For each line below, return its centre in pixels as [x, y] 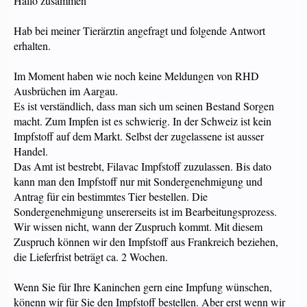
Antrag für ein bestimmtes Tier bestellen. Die [111, 196]
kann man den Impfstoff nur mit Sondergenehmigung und [138, 181]
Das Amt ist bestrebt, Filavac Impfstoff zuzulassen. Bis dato [143, 166]
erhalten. [32, 46]
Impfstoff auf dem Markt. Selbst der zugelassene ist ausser [139, 136]
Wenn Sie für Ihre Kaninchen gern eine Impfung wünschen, [143, 287]
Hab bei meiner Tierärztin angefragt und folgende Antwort [139, 30]
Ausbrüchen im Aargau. [66, 91]
